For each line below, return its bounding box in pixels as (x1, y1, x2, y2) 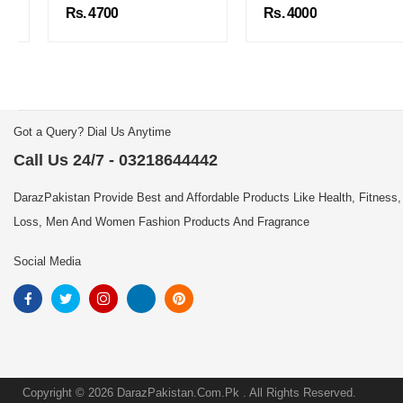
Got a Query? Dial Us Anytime (13, 125, 171, 139)
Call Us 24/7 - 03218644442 (13, 151, 218, 170)
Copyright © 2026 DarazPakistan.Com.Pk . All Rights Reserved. (22, 386, 356, 400)
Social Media (13, 255, 81, 269)
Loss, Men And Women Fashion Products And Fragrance (13, 215, 309, 229)
